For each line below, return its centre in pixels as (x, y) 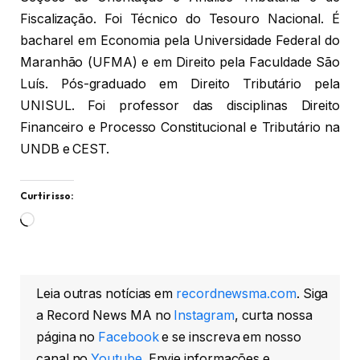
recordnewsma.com (236, 294)
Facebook (129, 337)
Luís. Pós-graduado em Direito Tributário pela (180, 84)
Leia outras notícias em (106, 294)
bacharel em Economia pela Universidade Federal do (180, 41)
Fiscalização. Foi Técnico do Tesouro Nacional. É (180, 19)
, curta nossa (273, 316)
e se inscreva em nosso (230, 337)
